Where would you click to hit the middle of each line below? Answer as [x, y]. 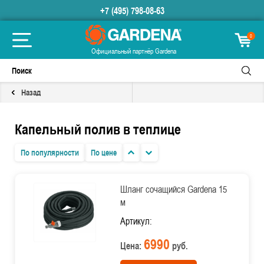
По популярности [50, 152]
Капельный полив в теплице [98, 129]
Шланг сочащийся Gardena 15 [173, 189]
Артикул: [136, 221]
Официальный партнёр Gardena [133, 51]
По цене [104, 152]
